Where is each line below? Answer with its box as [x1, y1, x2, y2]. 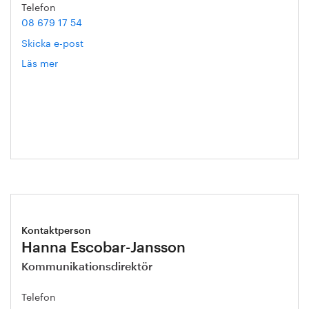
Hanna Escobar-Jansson [21, 241, 186, 255]
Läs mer [21, 54, 58, 70]
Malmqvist [58, 83, 106, 99]
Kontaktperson [21, 226, 91, 236]
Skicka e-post [21, 34, 83, 50]
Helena [58, 69, 90, 84]
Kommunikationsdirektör [21, 261, 152, 272]
